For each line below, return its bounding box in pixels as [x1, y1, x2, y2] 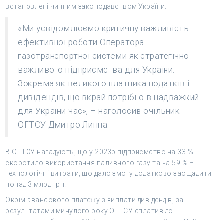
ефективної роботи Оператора [18, 37, 144, 47]
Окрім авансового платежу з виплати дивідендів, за [5, 196, 184, 204]
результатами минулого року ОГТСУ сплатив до [5, 207, 173, 215]
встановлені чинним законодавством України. [5, 2, 166, 10]
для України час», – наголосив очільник [18, 106, 180, 116]
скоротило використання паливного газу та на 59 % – [5, 159, 194, 166]
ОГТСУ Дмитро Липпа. [18, 120, 109, 130]
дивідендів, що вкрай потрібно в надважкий [18, 92, 199, 102]
